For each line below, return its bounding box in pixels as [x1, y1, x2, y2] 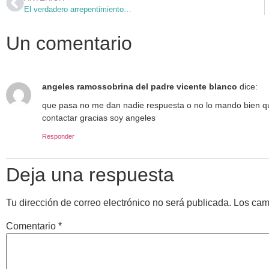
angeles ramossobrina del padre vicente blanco [42, 82, 237, 92]
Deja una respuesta [6, 163, 174, 186]
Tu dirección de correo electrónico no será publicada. [6, 197, 231, 208]
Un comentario [6, 32, 132, 55]
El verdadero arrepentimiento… [24, 5, 131, 14]
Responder [42, 132, 74, 140]
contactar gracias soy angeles [42, 113, 156, 123]
